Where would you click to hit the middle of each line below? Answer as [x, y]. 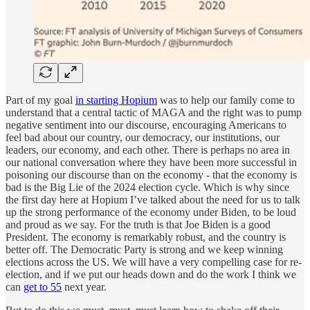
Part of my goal [40, 100]
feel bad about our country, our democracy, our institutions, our [143, 138]
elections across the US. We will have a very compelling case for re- [154, 262]
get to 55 [43, 287]
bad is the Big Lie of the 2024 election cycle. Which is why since [147, 188]
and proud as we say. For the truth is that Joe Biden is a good [138, 225]
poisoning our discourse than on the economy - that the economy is [151, 175]
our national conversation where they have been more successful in [151, 163]
